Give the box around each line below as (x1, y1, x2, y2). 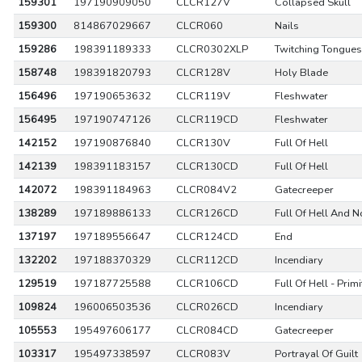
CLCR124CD (175, 229, 238, 244)
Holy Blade (274, 65, 328, 80)
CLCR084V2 (175, 183, 237, 197)
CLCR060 (175, 19, 223, 33)
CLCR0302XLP (175, 42, 248, 57)
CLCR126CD (175, 206, 238, 221)
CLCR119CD (175, 112, 238, 127)
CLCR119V (175, 89, 230, 103)
